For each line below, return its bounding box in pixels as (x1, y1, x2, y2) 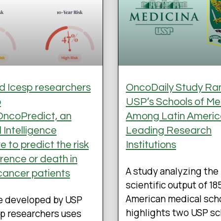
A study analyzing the (126, 165, 219, 178)
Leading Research (126, 125, 212, 136)
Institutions (126, 140, 176, 150)
